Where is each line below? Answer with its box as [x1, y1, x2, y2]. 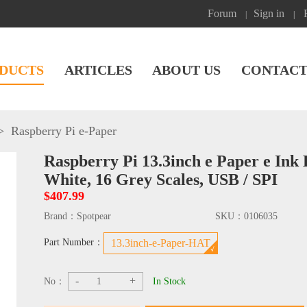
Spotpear [77, 211, 111, 221]
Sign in [254, 8, 284, 19]
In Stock [153, 276, 186, 286]
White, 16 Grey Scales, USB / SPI [44, 171, 278, 188]
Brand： [44, 211, 77, 221]
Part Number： [44, 237, 103, 247]
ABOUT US [152, 62, 221, 77]
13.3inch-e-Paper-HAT [111, 237, 210, 249]
